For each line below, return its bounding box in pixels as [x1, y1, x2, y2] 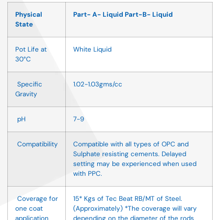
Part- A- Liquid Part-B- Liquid [73, 10, 173, 19]
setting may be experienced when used [73, 160, 196, 168]
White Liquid [73, 45, 111, 54]
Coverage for [15, 194, 58, 203]
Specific [15, 80, 42, 89]
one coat [15, 204, 43, 213]
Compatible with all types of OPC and [73, 140, 189, 149]
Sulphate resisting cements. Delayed [73, 150, 186, 159]
